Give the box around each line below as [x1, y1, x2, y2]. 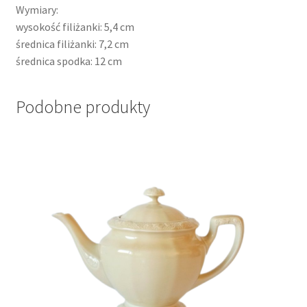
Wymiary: [15, 3, 58, 17]
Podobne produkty [15, 95, 150, 118]
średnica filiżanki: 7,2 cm [15, 37, 129, 51]
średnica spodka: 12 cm [15, 54, 122, 69]
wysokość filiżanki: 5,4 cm [15, 20, 134, 34]
